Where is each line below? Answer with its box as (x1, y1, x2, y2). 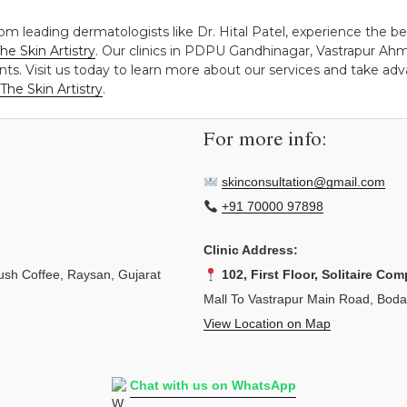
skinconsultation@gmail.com (221, 174, 385, 190)
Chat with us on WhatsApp (129, 378, 296, 393)
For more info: (203, 131, 327, 152)
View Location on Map (203, 316, 331, 332)
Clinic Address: (203, 243, 298, 258)
